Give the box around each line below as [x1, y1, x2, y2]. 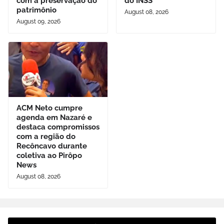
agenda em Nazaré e [16, 112, 92, 122]
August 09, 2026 [16, 17, 60, 25]
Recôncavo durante [16, 141, 87, 150]
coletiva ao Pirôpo [16, 150, 82, 160]
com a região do [16, 131, 75, 141]
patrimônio [16, 5, 56, 14]
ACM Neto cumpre [16, 103, 82, 112]
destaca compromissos [16, 122, 99, 131]
